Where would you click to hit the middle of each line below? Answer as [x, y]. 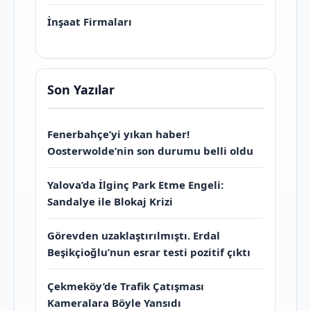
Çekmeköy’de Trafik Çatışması [126, 286]
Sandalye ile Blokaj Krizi [110, 201]
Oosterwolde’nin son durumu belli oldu [150, 150]
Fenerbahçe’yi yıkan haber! [118, 134]
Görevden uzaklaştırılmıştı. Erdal [134, 235]
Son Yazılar [81, 89]
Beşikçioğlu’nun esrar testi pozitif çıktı [149, 252]
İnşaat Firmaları [90, 21]
